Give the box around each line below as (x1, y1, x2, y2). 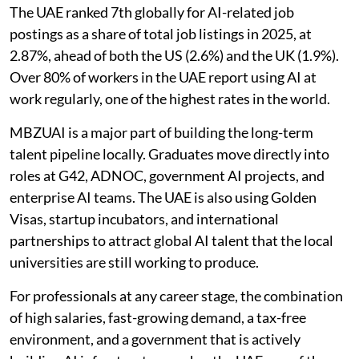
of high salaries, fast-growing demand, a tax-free (10, 308, 306, 326)
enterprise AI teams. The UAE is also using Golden (10, 188, 317, 206)
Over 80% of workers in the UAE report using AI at (10, 67, 317, 86)
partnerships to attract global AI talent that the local (10, 231, 333, 249)
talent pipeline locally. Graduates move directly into (10, 144, 329, 163)
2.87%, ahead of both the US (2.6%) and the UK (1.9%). (10, 46, 339, 64)
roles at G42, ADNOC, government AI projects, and (10, 166, 325, 184)
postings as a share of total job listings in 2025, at (10, 24, 312, 42)
